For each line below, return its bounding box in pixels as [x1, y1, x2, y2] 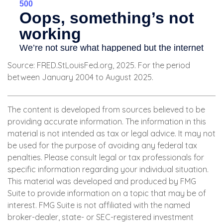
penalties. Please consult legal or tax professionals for [7, 152, 204, 163]
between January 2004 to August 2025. [7, 72, 153, 83]
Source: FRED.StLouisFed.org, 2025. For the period [7, 60, 190, 71]
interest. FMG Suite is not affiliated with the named [7, 200, 190, 211]
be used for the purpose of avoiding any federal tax [7, 140, 197, 151]
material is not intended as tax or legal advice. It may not [7, 128, 216, 139]
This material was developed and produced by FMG [7, 176, 196, 187]
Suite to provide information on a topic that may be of [7, 188, 206, 199]
